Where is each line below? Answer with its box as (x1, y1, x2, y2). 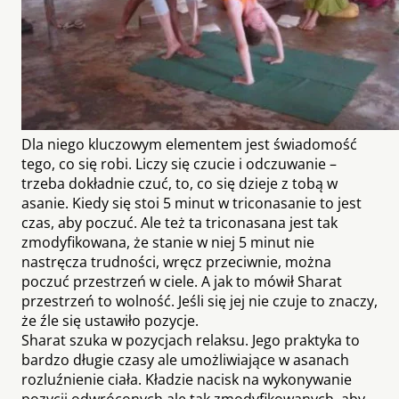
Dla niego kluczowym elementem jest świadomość (21, 134, 357, 154)
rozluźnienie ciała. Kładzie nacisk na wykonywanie (21, 369, 352, 389)
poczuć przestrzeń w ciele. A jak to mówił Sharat (21, 271, 342, 291)
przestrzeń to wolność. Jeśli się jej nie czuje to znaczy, (21, 290, 378, 311)
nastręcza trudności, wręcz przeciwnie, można (21, 251, 331, 272)
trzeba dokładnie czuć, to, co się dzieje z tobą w (21, 173, 338, 193)
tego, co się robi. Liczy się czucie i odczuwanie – (21, 153, 337, 174)
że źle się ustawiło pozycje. (21, 310, 199, 330)
